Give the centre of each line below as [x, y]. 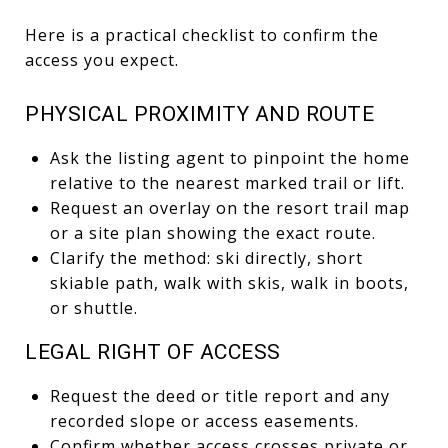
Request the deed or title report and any [219, 395]
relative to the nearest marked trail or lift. [227, 182]
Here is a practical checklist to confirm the [202, 34]
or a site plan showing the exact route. [212, 232]
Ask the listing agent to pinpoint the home [229, 157]
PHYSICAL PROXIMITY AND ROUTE [199, 113]
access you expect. [102, 59]
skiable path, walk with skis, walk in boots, [229, 282]
